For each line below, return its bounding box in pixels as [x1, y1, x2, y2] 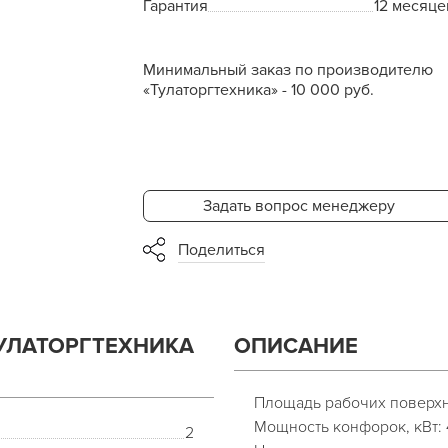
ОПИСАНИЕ [234, 333, 358, 360]
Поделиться [177, 240, 265, 260]
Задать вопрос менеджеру [202, 196, 395, 216]
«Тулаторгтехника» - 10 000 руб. [142, 80, 374, 100]
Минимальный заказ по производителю [142, 60, 433, 80]
